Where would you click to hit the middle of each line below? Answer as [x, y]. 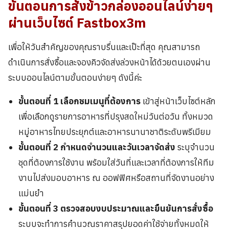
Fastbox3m [111, 22]
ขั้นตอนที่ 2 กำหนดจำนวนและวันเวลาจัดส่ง [98, 147]
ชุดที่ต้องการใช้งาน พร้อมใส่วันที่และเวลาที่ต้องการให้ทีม [117, 162]
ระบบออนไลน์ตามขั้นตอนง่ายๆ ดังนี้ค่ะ [75, 77]
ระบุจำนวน [196, 147]
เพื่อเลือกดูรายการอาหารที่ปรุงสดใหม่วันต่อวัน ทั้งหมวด [116, 116]
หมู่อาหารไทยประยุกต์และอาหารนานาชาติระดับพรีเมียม [115, 132]
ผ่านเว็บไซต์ [42, 22]
